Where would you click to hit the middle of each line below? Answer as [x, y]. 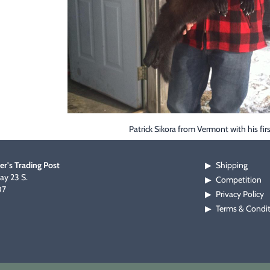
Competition [239, 180]
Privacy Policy [240, 194]
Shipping [232, 165]
